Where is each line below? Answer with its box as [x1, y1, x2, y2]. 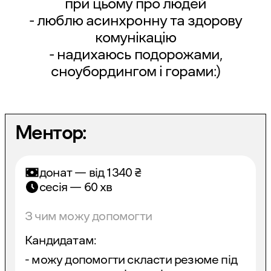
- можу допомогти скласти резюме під [25, 253, 238, 266]
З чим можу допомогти [25, 210, 152, 222]
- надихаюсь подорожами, [49, 47, 222, 62]
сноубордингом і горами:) [50, 64, 221, 79]
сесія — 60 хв [39, 181, 113, 193]
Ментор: [15, 123, 87, 142]
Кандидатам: [25, 234, 97, 246]
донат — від [39, 166, 105, 178]
